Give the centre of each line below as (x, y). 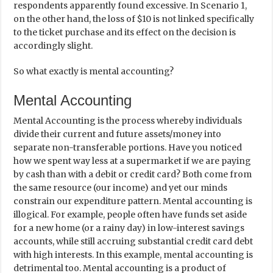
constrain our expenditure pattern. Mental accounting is (133, 201)
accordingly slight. (53, 46)
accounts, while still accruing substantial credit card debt (133, 241)
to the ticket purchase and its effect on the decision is (125, 32)
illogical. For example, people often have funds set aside (130, 214)
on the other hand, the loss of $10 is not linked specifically (134, 19)
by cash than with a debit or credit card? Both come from (133, 174)
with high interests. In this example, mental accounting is (133, 255)
